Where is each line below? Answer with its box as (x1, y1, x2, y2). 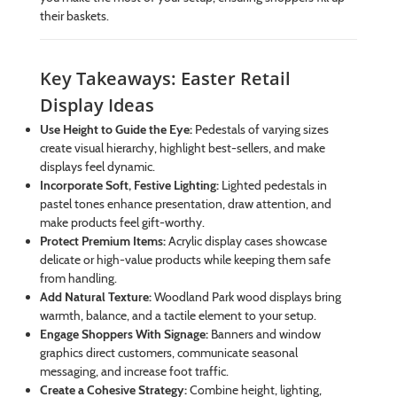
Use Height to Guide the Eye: (39, 121, 192, 138)
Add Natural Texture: (39, 289, 152, 306)
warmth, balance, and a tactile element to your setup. (39, 307, 316, 324)
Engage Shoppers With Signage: (39, 326, 208, 343)
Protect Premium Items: (39, 233, 166, 250)
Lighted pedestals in (218, 177, 327, 194)
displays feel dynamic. (39, 159, 155, 175)
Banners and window (207, 326, 321, 343)
